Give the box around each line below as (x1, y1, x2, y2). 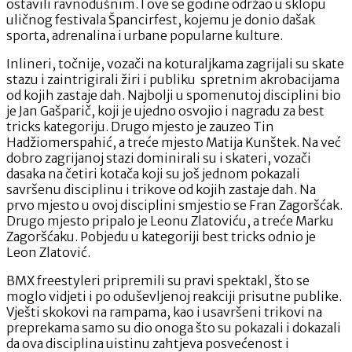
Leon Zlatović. (6, 244, 90, 260)
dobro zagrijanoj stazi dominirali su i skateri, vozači (6, 149, 311, 166)
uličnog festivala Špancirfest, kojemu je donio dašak (6, 11, 315, 27)
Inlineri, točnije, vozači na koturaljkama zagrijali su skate (6, 55, 344, 71)
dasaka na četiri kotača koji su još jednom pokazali (6, 165, 300, 181)
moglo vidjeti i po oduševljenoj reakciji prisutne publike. (6, 288, 342, 304)
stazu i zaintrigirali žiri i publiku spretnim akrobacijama (6, 71, 339, 87)
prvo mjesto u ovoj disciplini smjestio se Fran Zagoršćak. (6, 196, 343, 213)
